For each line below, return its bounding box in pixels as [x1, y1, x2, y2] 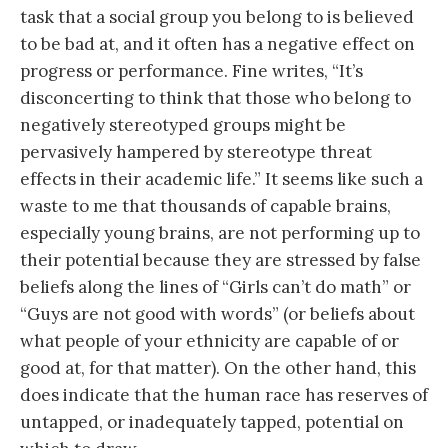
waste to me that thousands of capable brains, [20, 194, 391, 217]
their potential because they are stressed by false [20, 248, 421, 271]
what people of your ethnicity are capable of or [20, 329, 399, 352]
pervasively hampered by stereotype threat [20, 140, 372, 163]
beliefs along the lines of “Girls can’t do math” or [20, 275, 411, 298]
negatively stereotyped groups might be [20, 113, 346, 136]
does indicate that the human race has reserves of [20, 383, 428, 406]
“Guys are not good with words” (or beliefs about [20, 302, 415, 325]
